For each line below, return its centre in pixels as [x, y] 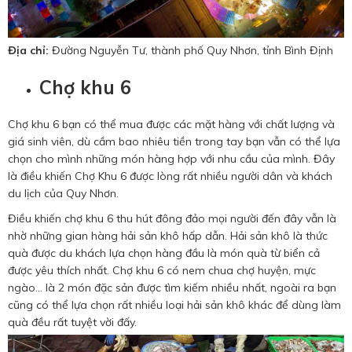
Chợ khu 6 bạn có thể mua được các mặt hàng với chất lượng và [171, 124]
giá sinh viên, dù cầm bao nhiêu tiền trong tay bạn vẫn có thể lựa [174, 141]
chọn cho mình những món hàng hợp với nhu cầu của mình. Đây [171, 158]
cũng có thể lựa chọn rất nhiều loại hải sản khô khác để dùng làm [174, 304]
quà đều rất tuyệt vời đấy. [72, 322]
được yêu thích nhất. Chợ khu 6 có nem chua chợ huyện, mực [162, 270]
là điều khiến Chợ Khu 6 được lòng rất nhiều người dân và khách [170, 176]
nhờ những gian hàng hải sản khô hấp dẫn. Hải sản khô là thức [168, 235]
